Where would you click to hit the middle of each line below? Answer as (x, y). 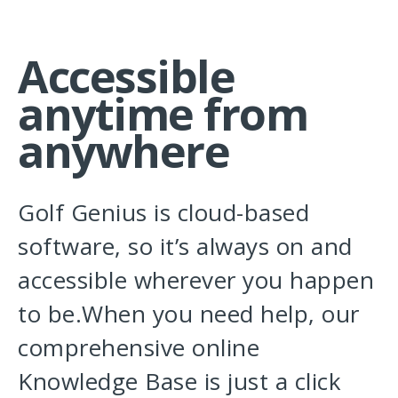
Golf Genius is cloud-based (163, 213)
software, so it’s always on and (185, 247)
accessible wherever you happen (196, 280)
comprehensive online (139, 348)
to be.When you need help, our (189, 314)
